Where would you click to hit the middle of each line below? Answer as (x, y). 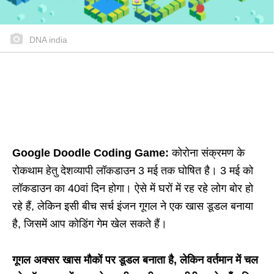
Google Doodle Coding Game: (92, 153)
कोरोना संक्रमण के (208, 153)
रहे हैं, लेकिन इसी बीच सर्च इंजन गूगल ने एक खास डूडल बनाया (133, 206)
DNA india (47, 40)
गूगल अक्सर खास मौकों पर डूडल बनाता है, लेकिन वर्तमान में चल (135, 260)
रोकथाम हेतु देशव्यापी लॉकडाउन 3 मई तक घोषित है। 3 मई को (133, 171)
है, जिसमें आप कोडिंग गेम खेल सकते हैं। (90, 224)
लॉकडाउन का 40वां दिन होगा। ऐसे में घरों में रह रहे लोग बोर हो (133, 189)
